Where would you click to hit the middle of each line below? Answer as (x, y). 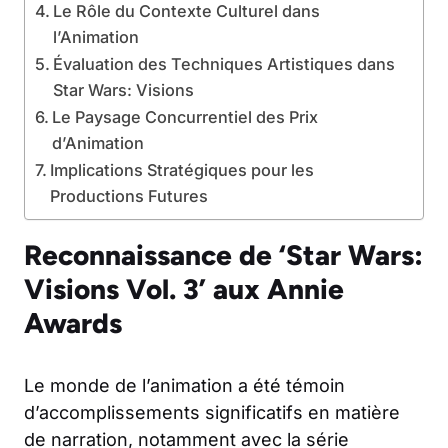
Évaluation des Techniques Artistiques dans (224, 64)
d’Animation (98, 143)
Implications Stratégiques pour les (182, 170)
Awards (73, 323)
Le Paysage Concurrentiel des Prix (185, 117)
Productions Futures (129, 196)
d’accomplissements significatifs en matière (212, 413)
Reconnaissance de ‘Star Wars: (223, 255)
